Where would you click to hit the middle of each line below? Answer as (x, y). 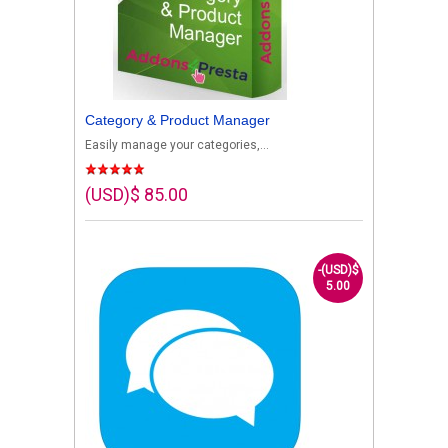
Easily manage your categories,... (177, 144)
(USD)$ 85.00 (136, 194)
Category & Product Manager (177, 119)
